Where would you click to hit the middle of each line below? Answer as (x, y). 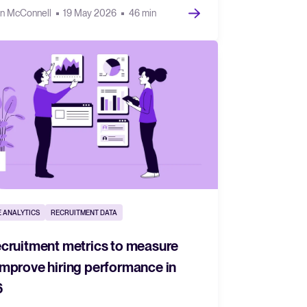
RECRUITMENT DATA (84, 212)
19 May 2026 (91, 13)
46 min (142, 13)
